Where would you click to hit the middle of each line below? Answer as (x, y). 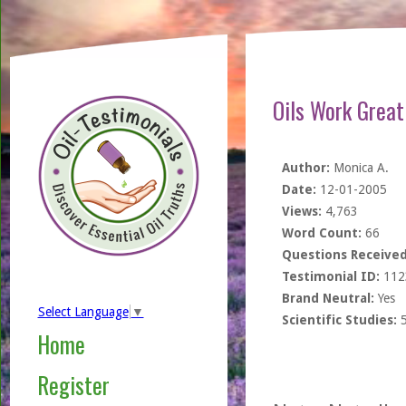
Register (73, 385)
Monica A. (359, 168)
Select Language (83, 312)
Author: (305, 168)
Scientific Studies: (339, 320)
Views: (301, 211)
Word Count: (321, 233)
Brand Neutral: (328, 298)
